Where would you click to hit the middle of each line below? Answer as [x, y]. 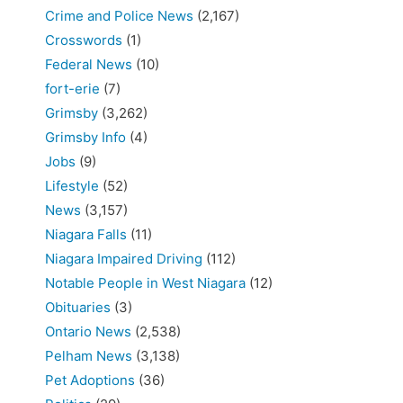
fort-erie [72, 89]
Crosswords [84, 40]
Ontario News [88, 331]
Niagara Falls [86, 234]
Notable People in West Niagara [145, 283]
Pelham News [89, 356]
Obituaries [78, 307]
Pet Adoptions [90, 380]
